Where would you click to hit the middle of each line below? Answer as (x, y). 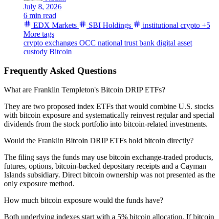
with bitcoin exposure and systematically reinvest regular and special (109, 115)
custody (36, 52)
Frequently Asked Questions (60, 70)
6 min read (40, 16)
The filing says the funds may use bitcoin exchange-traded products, (109, 157)
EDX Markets (54, 25)
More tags (39, 34)
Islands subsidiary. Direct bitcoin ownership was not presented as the (109, 175)
